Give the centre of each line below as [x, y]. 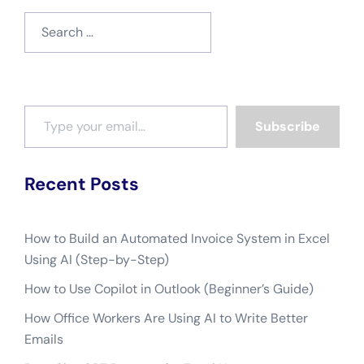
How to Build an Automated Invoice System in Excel [177, 238]
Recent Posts [82, 184]
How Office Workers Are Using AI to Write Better [166, 318]
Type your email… [43, 104]
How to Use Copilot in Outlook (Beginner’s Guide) [169, 288]
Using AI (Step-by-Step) [97, 259]
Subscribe [288, 126]
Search [44, 21]
